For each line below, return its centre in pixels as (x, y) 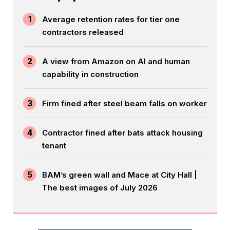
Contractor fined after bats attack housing (122, 133)
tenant (54, 146)
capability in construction (90, 74)
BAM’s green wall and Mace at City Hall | (120, 175)
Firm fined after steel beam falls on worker (124, 104)
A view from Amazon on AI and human (116, 62)
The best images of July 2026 (100, 188)
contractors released (83, 32)
